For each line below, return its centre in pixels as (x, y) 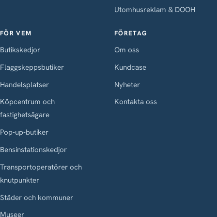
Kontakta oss (136, 102)
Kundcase (130, 67)
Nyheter (127, 85)
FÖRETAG (131, 33)
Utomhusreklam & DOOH (155, 9)
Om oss (127, 50)
